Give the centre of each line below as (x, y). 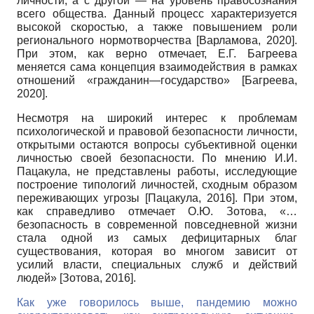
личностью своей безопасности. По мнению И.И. (157, 158)
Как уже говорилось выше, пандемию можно (157, 302)
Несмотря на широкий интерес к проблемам (157, 118)
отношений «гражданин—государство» (129, 80)
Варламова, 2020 (246, 40)
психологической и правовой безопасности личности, (157, 131)
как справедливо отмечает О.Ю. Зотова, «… (157, 211)
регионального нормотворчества (107, 40)
